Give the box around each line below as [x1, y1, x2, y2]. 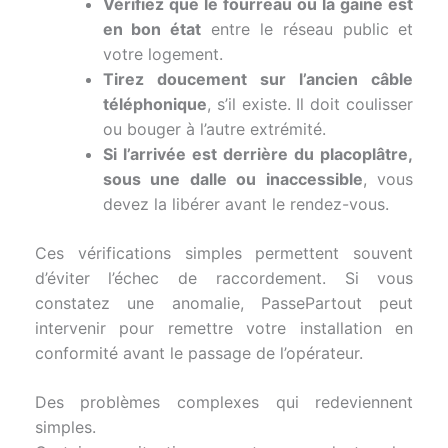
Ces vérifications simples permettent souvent [34, 243, 414, 264]
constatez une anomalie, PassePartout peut [34, 293, 414, 314]
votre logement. [102, 44, 223, 65]
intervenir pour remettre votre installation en [34, 318, 414, 339]
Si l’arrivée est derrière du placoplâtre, [102, 144, 414, 165]
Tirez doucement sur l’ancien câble [102, 69, 414, 90]
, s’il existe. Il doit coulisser [206, 94, 414, 115]
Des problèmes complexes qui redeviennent [34, 392, 414, 413]
